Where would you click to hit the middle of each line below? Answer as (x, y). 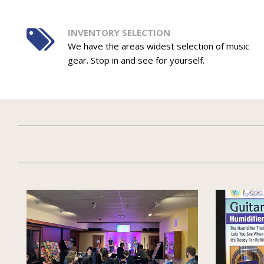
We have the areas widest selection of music (158, 46)
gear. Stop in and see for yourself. (136, 60)
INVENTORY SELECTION (119, 33)
